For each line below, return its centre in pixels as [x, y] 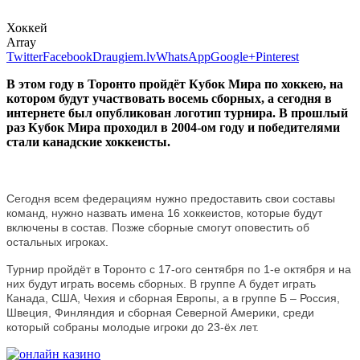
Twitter [25, 56]
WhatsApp [183, 56]
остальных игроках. [57, 241]
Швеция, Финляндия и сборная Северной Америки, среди [160, 312]
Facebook [67, 56]
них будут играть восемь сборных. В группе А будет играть [161, 283]
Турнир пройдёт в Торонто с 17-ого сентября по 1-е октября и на [179, 269]
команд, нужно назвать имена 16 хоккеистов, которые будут [164, 213]
